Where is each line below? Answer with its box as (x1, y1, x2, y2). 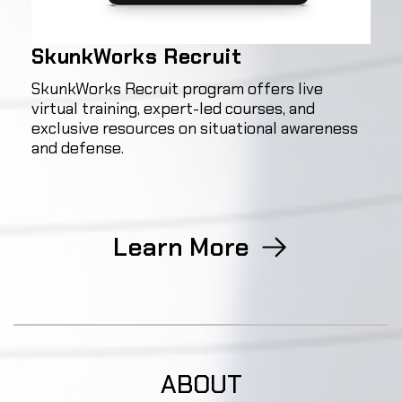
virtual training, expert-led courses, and (31, 97, 315, 119)
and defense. (31, 136, 124, 159)
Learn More (112, 230, 249, 264)
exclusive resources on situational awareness (31, 117, 358, 139)
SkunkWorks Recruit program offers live (31, 77, 323, 100)
